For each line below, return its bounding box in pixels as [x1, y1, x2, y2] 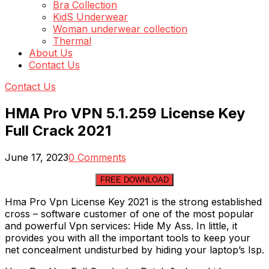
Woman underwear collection [53, 23, 187, 35]
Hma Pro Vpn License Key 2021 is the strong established [5, 195, 262, 208]
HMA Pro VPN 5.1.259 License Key [5, 104, 245, 122]
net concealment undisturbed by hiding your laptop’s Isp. [5, 243, 264, 256]
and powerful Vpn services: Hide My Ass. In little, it [5, 219, 237, 232]
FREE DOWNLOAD [100, 175, 169, 184]
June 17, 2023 [5, 151, 68, 163]
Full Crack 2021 [5, 121, 111, 139]
